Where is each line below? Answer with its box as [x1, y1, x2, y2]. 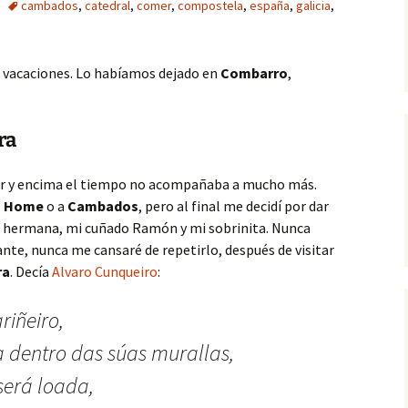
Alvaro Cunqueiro [52, 262, 158, 280]
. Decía [10, 262, 52, 280]
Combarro [220, 64, 288, 82]
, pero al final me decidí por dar [138, 197, 329, 215]
